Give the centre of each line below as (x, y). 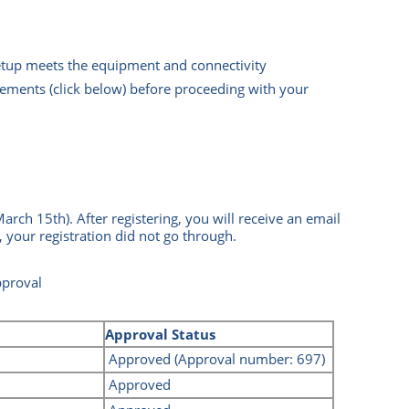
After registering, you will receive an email (209, 219)
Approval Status (163, 335)
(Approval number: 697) (250, 359)
